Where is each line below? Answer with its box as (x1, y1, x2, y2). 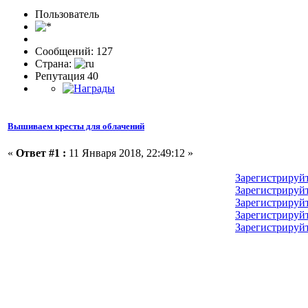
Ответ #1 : (16, 147, 66, 159)
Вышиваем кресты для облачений (8, 120, 144, 131)
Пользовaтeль (35, 8, 99, 20)
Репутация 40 (35, 69, 98, 82)
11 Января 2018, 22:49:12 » (66, 147, 193, 159)
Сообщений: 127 (35, 45, 113, 57)
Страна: (35, 57, 74, 69)
